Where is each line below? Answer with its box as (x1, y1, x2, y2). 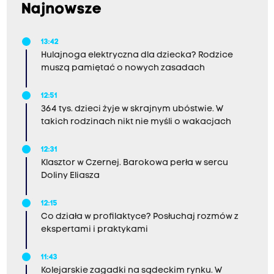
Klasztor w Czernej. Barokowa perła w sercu (40, 158, 228, 168)
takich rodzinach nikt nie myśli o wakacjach (40, 117, 231, 127)
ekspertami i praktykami (40, 225, 148, 234)
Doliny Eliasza (40, 171, 100, 180)
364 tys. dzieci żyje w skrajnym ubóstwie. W (40, 105, 223, 114)
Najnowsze (21, 2, 102, 17)
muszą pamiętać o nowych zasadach (40, 64, 205, 73)
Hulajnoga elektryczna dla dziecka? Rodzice (40, 51, 233, 60)
